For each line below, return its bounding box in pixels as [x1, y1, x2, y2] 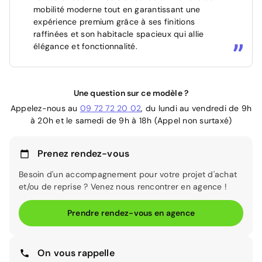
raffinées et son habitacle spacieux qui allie [33, 29, 204, 40]
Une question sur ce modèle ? [73, 88, 189, 99]
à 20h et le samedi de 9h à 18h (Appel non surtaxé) [30, 115, 232, 126]
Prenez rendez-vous [37, 147, 130, 160]
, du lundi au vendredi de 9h [141, 103, 252, 114]
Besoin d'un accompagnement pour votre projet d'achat [19, 169, 237, 180]
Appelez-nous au [10, 103, 80, 114]
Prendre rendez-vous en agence [67, 208, 195, 219]
